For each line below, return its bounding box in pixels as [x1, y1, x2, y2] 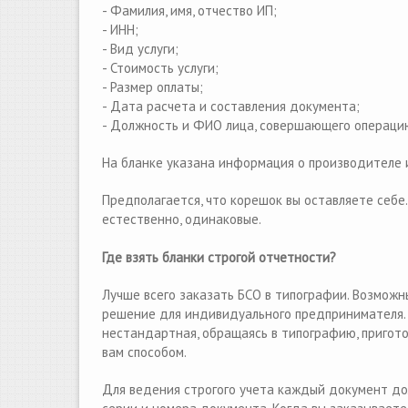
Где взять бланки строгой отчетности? [102, 249, 336, 266]
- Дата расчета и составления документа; [102, 97, 360, 115]
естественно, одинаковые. [102, 210, 261, 228]
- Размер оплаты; [102, 78, 203, 96]
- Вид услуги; [102, 40, 178, 57]
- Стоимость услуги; [102, 59, 219, 76]
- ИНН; [102, 21, 138, 38]
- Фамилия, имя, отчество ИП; [102, 2, 277, 19]
